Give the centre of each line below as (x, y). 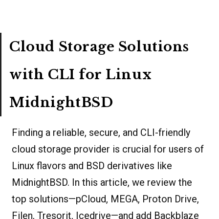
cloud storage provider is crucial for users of (108, 149)
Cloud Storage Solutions (99, 46)
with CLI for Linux (81, 74)
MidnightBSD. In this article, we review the (102, 182)
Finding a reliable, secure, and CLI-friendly (101, 132)
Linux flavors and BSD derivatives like (92, 165)
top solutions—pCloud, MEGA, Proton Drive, (105, 199)
